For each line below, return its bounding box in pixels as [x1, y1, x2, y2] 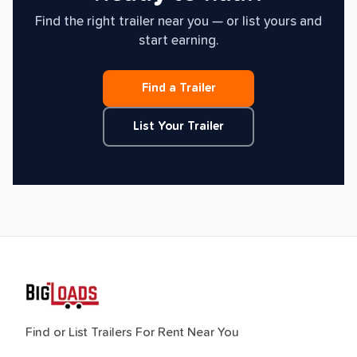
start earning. [138, 34, 219, 49]
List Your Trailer [133, 120, 224, 133]
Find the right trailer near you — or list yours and [35, 15, 322, 29]
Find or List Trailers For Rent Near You [25, 326, 239, 339]
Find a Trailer [141, 82, 216, 95]
